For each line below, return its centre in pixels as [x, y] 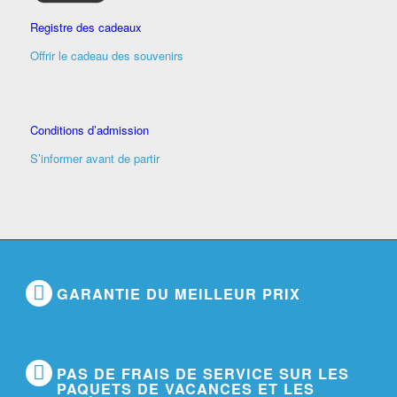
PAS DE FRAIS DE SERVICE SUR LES [202, 373]
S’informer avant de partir [94, 158]
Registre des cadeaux [86, 27]
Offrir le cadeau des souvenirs [106, 55]
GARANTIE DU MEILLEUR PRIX [178, 293]
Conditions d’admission [89, 129]
